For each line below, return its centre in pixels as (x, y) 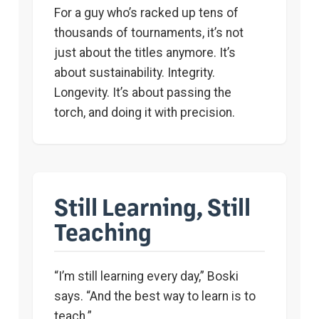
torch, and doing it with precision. (145, 113)
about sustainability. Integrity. (135, 73)
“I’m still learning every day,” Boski (146, 277)
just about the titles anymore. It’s (145, 53)
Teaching (103, 231)
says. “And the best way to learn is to (155, 297)
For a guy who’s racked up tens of (146, 13)
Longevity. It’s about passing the (143, 93)
